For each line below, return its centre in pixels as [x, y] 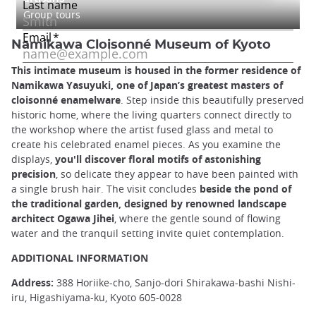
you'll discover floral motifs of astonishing [157, 159]
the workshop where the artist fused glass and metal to [142, 129]
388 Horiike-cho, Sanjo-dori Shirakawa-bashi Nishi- [175, 283]
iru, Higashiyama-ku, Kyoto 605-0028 [97, 298]
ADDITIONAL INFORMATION [80, 257]
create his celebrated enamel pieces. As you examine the [146, 144]
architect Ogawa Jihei [63, 218]
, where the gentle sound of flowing [197, 218]
